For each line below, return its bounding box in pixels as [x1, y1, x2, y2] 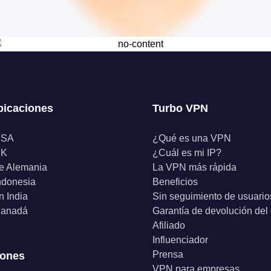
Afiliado [152, 220, 185, 230]
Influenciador [152, 235, 208, 245]
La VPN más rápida [152, 162, 237, 172]
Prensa [152, 249, 183, 260]
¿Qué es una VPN [152, 133, 231, 143]
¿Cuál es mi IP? [152, 148, 221, 158]
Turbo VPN [152, 102, 208, 114]
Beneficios [152, 177, 198, 187]
